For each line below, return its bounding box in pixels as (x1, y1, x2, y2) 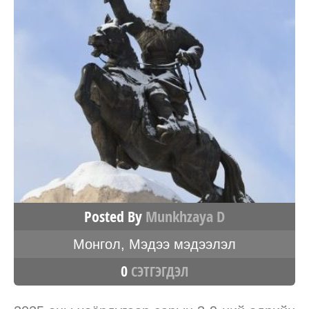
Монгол (73, 236, 121, 252)
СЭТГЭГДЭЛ (128, 261, 188, 281)
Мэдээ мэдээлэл (129, 236, 236, 252)
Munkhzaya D (146, 206, 225, 227)
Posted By (84, 206, 146, 227)
